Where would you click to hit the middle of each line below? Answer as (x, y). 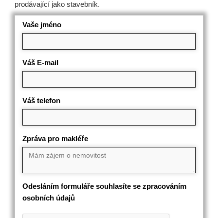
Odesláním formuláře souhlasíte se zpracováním (104, 186)
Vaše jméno (42, 25)
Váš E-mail (40, 63)
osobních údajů (49, 198)
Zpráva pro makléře (55, 138)
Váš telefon (41, 100)
